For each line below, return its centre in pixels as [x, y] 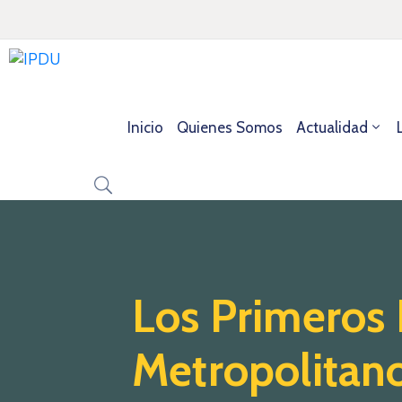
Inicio [145, 127]
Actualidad [332, 127]
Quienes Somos [229, 127]
